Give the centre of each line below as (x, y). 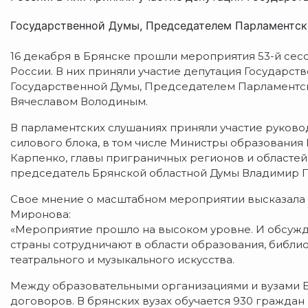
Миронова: (41, 214)
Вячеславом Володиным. (79, 102)
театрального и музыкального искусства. (122, 260)
